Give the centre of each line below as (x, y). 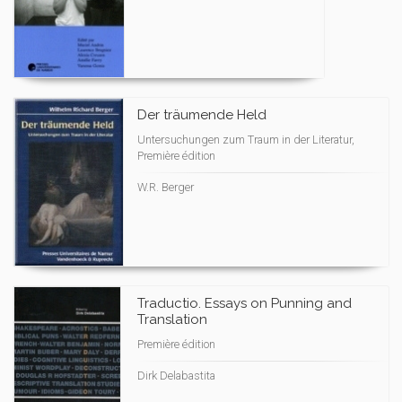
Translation (172, 319)
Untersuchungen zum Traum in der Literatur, (246, 140)
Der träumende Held (202, 115)
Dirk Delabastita (176, 376)
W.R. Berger (166, 187)
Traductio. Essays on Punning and (245, 303)
